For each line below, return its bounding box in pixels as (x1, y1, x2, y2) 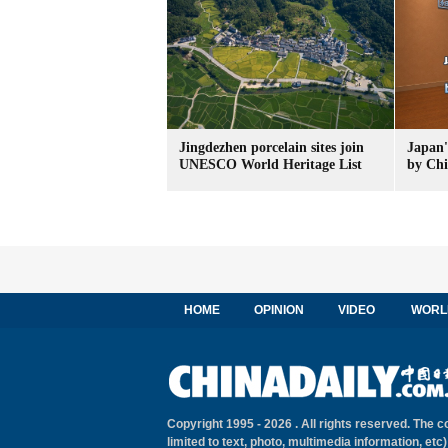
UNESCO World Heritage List (179, 157, 362, 172)
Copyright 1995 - (167, 417, 264, 431)
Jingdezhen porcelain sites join (179, 140, 364, 155)
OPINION (254, 303, 304, 317)
